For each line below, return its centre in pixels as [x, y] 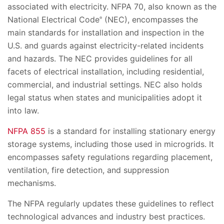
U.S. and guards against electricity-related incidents [105, 46]
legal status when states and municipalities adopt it [105, 98]
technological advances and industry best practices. [106, 217]
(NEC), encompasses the [150, 20]
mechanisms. [32, 183]
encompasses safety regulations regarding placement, [110, 157]
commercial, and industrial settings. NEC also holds [105, 85]
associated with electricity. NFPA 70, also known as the [112, 7]
